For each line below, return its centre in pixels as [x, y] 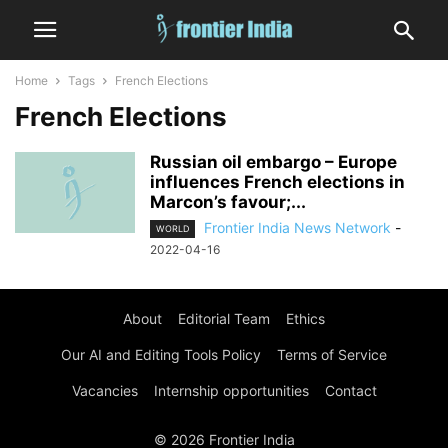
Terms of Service [332, 355]
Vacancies [104, 391]
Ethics [305, 319]
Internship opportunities [231, 391]
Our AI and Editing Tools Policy [161, 355]
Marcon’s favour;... [228, 202]
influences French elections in [277, 182]
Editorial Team [224, 319]
